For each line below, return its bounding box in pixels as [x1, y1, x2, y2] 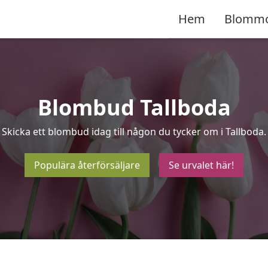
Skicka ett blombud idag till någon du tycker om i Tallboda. [2, 125, 266, 138]
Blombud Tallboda [37, 93, 231, 122]
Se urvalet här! [169, 159, 234, 172]
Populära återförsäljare [34, 159, 140, 172]
